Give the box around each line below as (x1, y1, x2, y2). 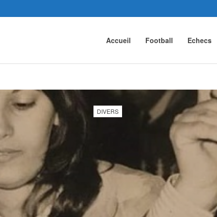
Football (145, 35, 173, 45)
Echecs (187, 35, 212, 45)
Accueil (106, 35, 131, 45)
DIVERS (97, 107, 119, 115)
